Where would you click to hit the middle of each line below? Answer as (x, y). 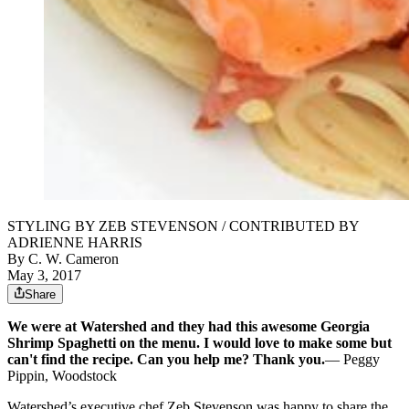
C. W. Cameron (73, 259)
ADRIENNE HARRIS (75, 243)
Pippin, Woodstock (62, 376)
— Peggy (352, 360)
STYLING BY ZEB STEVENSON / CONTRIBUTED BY (183, 226)
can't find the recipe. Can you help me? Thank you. (166, 360)
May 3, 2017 (44, 276)
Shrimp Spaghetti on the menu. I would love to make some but (199, 343)
